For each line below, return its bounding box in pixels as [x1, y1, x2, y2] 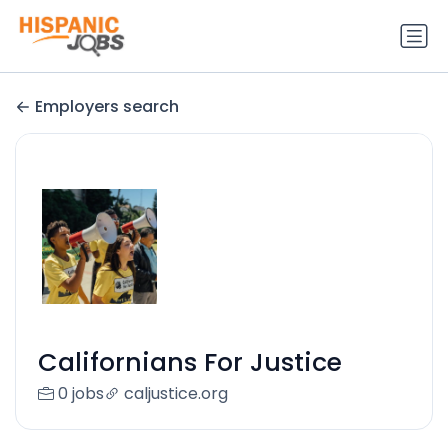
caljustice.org [123, 382, 228, 406]
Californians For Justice [37, 345, 342, 381]
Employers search [35, 95, 179, 119]
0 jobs [57, 382, 104, 406]
